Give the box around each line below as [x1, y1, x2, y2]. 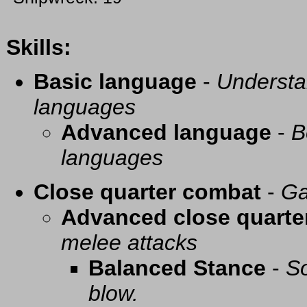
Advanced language [61, 120, 271, 145]
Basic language [34, 69, 197, 95]
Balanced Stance [88, 256, 266, 281]
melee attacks [61, 230, 197, 256]
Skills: [6, 35, 71, 60]
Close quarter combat [34, 180, 261, 205]
